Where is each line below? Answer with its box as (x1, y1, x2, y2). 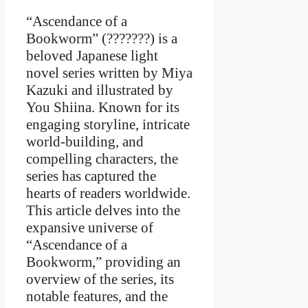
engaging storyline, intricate (26, 116, 190, 133)
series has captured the (26, 168, 156, 185)
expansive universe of (26, 219, 153, 236)
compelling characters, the (26, 151, 178, 168)
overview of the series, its (26, 271, 174, 288)
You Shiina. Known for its (26, 99, 179, 116)
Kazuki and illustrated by (26, 82, 173, 99)
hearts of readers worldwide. (26, 185, 190, 202)
